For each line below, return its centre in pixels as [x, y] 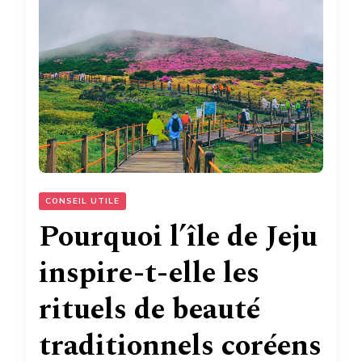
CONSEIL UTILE [82, 201]
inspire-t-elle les [149, 273]
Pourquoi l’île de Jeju [178, 237]
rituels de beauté [149, 309]
